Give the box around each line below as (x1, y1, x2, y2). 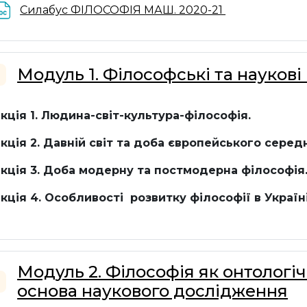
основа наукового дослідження (17, 281, 288, 301)
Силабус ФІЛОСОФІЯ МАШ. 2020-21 (20, 3, 226, 16)
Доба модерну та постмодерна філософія (43, 164, 306, 177)
